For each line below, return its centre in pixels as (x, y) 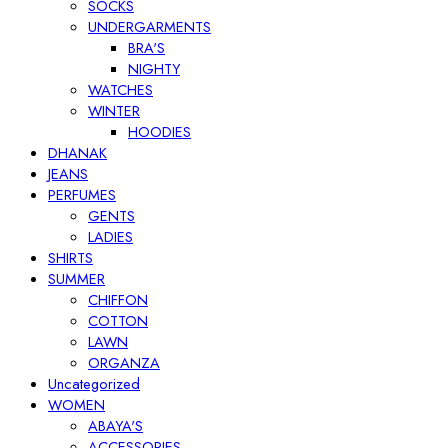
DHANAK (77, 152)
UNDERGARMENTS (149, 26)
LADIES (110, 236)
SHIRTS (70, 257)
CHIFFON (118, 299)
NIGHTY (154, 68)
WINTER (114, 110)
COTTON (118, 320)
